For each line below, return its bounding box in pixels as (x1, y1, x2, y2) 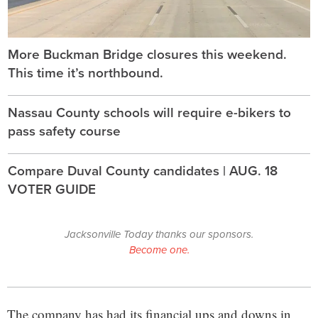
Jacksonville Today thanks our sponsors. (65, 226, 253, 242)
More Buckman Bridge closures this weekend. (8, 43, 287, 64)
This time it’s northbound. (8, 62, 163, 82)
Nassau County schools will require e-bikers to (8, 102, 291, 122)
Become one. (128, 241, 190, 258)
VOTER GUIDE (8, 178, 96, 199)
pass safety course (8, 120, 121, 141)
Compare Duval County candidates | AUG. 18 (8, 160, 278, 180)
